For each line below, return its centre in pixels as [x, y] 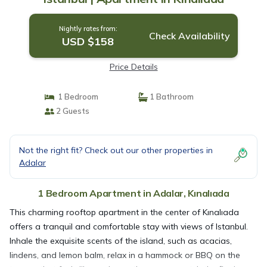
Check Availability [189, 36]
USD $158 [88, 41]
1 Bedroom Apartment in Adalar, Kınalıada [133, 193]
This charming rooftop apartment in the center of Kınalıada [124, 212]
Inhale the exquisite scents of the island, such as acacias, [121, 241]
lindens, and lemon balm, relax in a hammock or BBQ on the [125, 255]
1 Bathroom [171, 97]
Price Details [133, 67]
